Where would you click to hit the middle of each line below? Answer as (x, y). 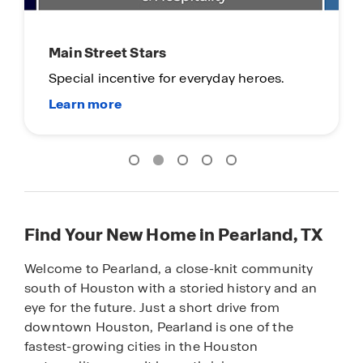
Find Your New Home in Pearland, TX (174, 234)
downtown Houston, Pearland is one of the (159, 327)
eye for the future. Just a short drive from (152, 307)
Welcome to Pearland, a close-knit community (169, 268)
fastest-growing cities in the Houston (141, 346)
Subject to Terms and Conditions (143, 60)
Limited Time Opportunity (137, 14)
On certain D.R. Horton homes (143, 40)
